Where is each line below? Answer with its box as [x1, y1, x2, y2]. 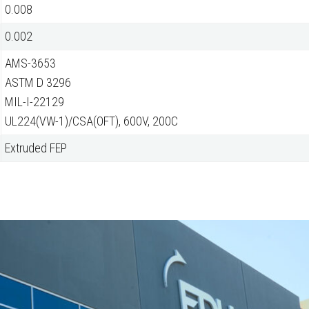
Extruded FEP [5, 141, 67, 156]
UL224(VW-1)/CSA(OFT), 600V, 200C [5, 114, 178, 129]
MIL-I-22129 [5, 94, 64, 110]
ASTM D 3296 [5, 75, 71, 90]
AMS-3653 [5, 56, 56, 71]
